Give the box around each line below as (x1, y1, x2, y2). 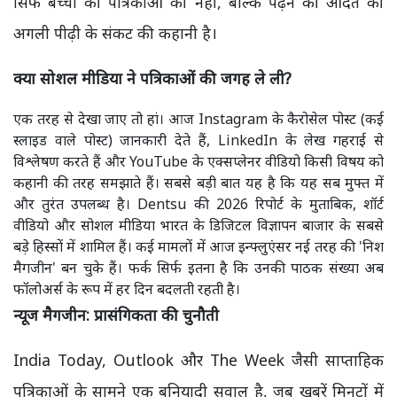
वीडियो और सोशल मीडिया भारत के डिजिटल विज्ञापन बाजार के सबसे (13, 215, 384, 235)
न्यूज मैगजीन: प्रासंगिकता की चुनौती (13, 304, 219, 325)
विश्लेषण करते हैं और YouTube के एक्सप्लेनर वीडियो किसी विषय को (13, 152, 384, 171)
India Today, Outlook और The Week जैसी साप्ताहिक (13, 349, 384, 370)
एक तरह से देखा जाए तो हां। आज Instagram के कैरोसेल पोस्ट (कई (13, 109, 384, 128)
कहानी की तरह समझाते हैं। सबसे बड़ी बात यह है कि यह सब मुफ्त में (13, 173, 384, 192)
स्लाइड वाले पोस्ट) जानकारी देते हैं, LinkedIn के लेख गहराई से (13, 130, 384, 150)
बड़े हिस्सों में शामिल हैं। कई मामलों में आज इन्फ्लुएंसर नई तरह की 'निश (13, 237, 384, 256)
